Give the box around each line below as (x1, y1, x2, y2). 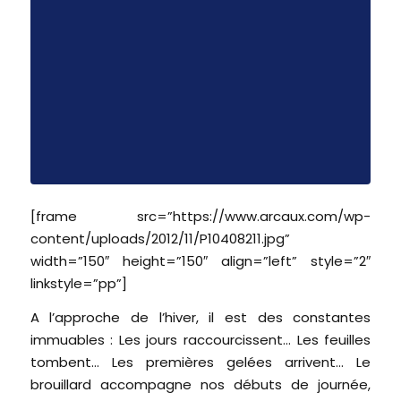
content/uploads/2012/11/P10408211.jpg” (30, 228, 290, 248)
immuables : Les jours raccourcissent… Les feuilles (30, 329, 371, 349)
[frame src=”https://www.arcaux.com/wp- (30, 206, 371, 226)
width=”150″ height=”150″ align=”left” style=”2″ (30, 251, 371, 270)
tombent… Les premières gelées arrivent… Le (30, 352, 371, 371)
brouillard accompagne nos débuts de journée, (30, 374, 371, 394)
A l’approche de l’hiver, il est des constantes (30, 307, 371, 327)
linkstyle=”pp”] (30, 273, 127, 293)
